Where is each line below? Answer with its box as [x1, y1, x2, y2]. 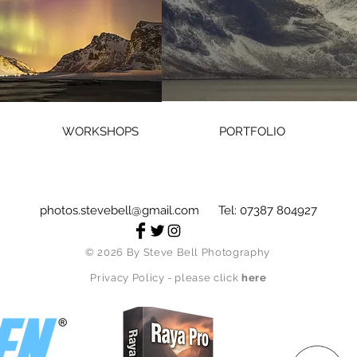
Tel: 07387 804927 [198, 203, 317, 218]
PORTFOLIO [218, 124, 285, 139]
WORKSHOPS [61, 124, 139, 139]
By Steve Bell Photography [124, 246, 270, 258]
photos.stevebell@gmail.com [39, 203, 199, 218]
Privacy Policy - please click [90, 272, 241, 284]
